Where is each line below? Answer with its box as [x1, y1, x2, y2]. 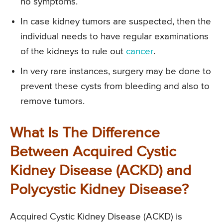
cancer [126, 46, 153, 56]
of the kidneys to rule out [20, 46, 126, 56]
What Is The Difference [10, 125, 160, 141]
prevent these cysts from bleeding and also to [20, 81, 210, 91]
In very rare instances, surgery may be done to [20, 66, 211, 76]
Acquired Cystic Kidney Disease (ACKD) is [10, 212, 182, 222]
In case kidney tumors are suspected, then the [20, 16, 211, 26]
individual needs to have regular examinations [20, 31, 209, 41]
